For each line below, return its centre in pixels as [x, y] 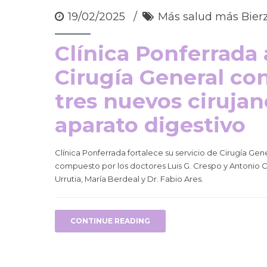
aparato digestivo [150, 125]
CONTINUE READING [110, 221]
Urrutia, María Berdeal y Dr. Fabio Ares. [129, 178]
